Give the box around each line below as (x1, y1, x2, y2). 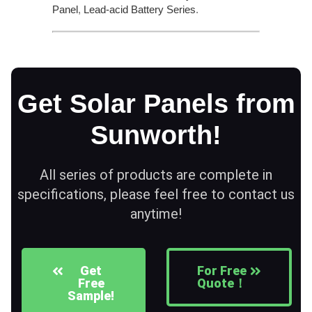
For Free (197, 263, 247, 278)
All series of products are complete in (40, 166, 272, 183)
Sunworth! (91, 120, 221, 150)
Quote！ (197, 275, 247, 290)
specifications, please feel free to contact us (17, 185, 295, 203)
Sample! (68, 288, 114, 303)
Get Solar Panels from (17, 88, 295, 118)
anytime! (130, 205, 182, 222)
